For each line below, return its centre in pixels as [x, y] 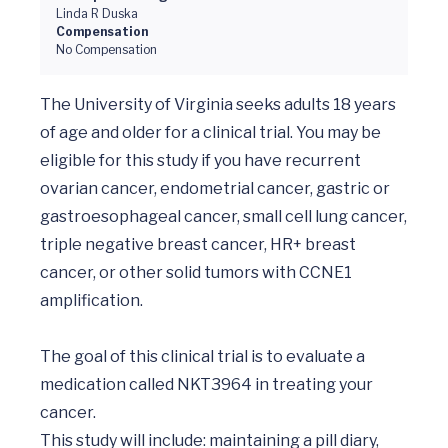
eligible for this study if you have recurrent [200, 160]
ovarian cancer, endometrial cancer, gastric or [215, 188]
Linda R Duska [97, 13]
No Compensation [106, 49]
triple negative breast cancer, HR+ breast [198, 244]
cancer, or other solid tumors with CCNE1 [196, 272]
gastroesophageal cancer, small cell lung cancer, [223, 216]
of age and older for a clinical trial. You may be [210, 132]
